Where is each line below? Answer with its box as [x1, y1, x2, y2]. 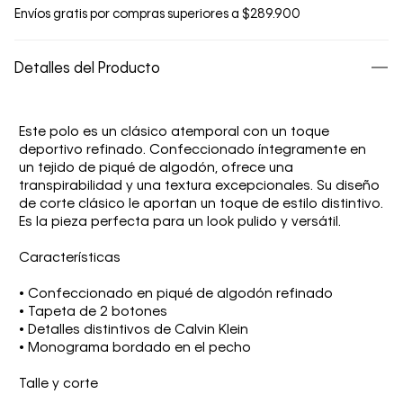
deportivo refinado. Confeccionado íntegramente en [19, 143, 366, 157]
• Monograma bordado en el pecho [19, 341, 251, 354]
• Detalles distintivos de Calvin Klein [19, 323, 248, 336]
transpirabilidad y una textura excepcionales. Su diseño [19, 179, 380, 193]
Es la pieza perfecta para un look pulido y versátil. [19, 215, 341, 228]
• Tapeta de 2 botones [19, 305, 167, 318]
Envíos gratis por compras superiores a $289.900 [14, 7, 300, 21]
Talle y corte [19, 377, 98, 390]
